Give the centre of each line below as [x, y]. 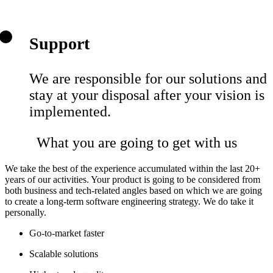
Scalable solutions [64, 254]
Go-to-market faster [67, 233]
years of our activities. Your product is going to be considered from [133, 180]
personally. [27, 213]
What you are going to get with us [136, 143]
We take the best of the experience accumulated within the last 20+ [133, 169]
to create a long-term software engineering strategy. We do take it [129, 202]
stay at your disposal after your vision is [147, 95]
